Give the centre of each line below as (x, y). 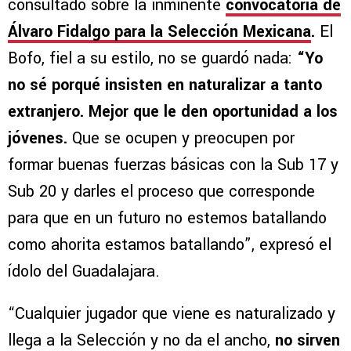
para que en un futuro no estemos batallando (167, 218)
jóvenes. (38, 138)
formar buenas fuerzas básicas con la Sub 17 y (173, 165)
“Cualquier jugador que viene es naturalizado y (172, 313)
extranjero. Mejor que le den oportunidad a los (173, 111)
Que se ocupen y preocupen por (181, 138)
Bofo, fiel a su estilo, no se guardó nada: (150, 58)
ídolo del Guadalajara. (84, 271)
